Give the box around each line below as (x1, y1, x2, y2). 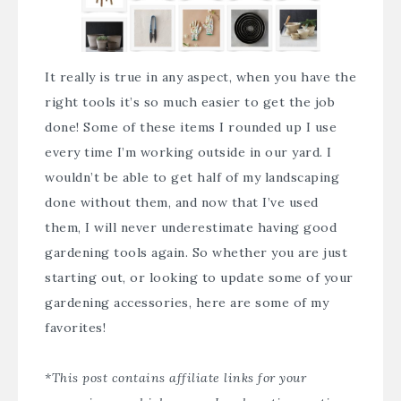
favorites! (45, 319, 106, 336)
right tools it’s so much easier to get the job (45, 93, 335, 110)
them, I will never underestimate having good (45, 218, 337, 235)
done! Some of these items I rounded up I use (45, 118, 337, 135)
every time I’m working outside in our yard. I (45, 143, 332, 160)
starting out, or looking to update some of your (45, 269, 354, 286)
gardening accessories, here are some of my (45, 294, 328, 311)
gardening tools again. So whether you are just (45, 243, 347, 260)
